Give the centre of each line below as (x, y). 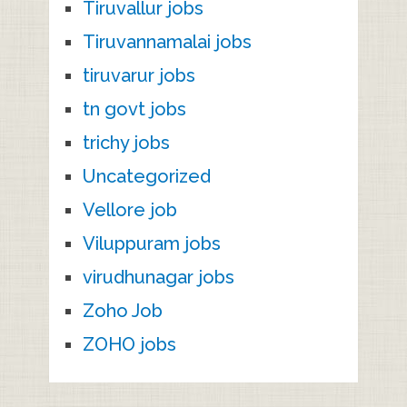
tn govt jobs (134, 109)
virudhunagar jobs (158, 277)
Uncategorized (146, 176)
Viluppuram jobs (151, 243)
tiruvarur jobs (139, 75)
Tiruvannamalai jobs (167, 41)
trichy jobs (126, 142)
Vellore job (129, 209)
